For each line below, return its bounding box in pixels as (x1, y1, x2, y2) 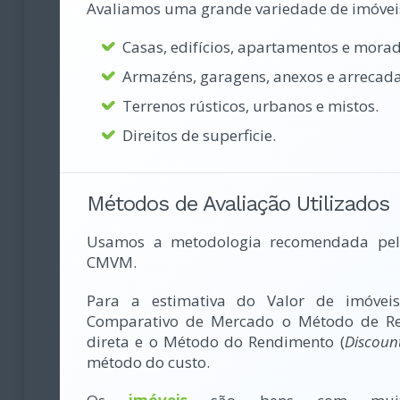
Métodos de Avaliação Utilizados (87, 191, 390, 217)
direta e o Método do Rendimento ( (87, 331, 345, 353)
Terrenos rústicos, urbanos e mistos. (122, 96, 379, 117)
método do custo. (87, 352, 211, 373)
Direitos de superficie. (122, 125, 277, 146)
